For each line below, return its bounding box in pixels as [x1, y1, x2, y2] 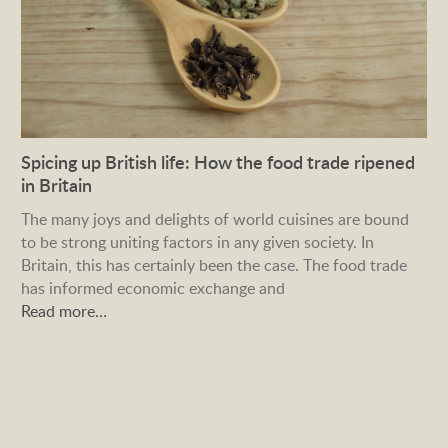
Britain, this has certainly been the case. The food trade [21, 253, 408, 276]
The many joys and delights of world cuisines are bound [21, 207, 410, 230]
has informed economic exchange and [21, 276, 286, 299]
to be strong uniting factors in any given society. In [21, 230, 375, 253]
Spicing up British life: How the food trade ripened [21, 148, 416, 174]
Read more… [21, 299, 108, 322]
